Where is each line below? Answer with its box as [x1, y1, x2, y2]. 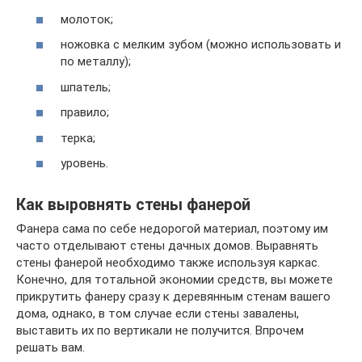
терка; [61, 130, 95, 145]
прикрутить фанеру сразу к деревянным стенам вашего [16, 289, 330, 305]
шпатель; [61, 79, 111, 95]
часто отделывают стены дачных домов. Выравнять [16, 238, 318, 254]
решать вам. [16, 340, 85, 356]
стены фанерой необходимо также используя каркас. [16, 255, 320, 271]
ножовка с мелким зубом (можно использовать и [61, 37, 341, 53]
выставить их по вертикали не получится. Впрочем [16, 323, 304, 339]
